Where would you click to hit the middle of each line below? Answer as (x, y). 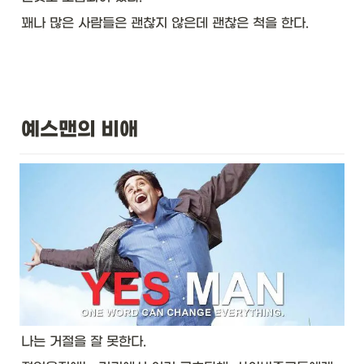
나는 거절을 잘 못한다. (86, 342)
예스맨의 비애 (80, 130)
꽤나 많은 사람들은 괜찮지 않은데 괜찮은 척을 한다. (167, 23)
